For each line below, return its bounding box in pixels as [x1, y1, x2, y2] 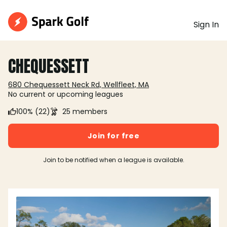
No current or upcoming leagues [8, 89, 123, 99]
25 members [62, 106, 107, 117]
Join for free [87, 131, 140, 141]
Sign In [194, 19, 219, 30]
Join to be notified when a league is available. [43, 156, 184, 164]
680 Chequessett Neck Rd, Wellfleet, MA [8, 80, 149, 90]
